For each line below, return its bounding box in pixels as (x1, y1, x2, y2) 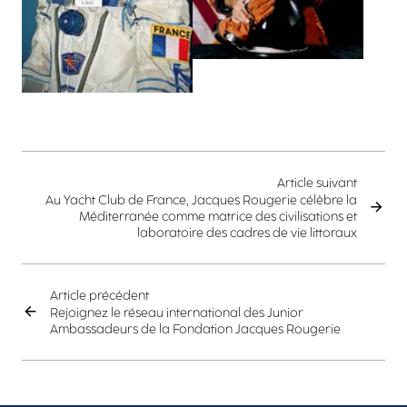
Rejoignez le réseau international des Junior (50, 304, 303, 321)
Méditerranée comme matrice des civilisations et (79, 208, 357, 224)
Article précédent (50, 287, 149, 303)
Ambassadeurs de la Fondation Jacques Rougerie (50, 321, 341, 337)
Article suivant (277, 174, 357, 191)
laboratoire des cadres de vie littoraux (137, 224, 357, 241)
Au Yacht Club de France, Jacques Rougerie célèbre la (45, 192, 357, 208)
